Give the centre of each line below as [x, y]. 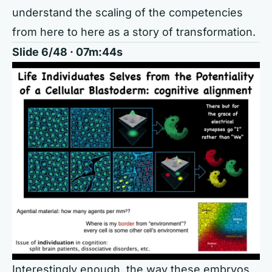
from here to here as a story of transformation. [134, 32]
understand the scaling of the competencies [127, 12]
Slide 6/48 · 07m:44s [67, 52]
